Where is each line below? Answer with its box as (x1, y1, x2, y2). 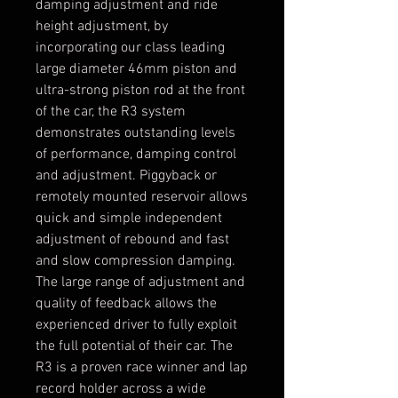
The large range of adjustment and (36, 273, 245, 291)
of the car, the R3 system (36, 102, 186, 121)
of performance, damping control (36, 145, 236, 163)
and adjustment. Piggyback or (36, 166, 217, 185)
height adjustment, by (36, 17, 168, 36)
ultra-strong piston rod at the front (36, 81, 245, 99)
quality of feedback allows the (36, 294, 217, 313)
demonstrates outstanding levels (36, 123, 235, 142)
